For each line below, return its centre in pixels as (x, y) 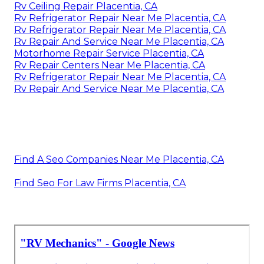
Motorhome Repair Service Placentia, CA (109, 54)
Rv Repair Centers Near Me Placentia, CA (110, 65)
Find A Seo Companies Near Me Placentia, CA (119, 160)
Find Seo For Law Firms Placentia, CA (100, 183)
